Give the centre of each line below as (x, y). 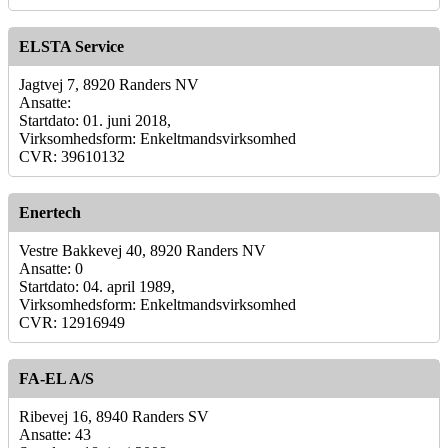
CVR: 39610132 (72, 156)
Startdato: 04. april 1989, (97, 286)
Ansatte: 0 (51, 268)
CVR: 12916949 (72, 322)
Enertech (50, 212)
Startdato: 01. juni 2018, (95, 120)
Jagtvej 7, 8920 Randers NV (109, 84)
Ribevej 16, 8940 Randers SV (114, 416)
